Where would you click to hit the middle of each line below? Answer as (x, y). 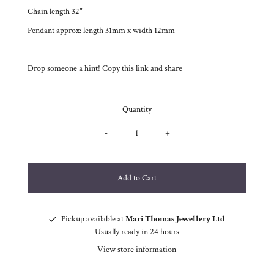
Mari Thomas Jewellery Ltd (175, 219)
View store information (137, 249)
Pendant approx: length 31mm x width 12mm (102, 31)
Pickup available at (93, 219)
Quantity (137, 110)
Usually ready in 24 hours (137, 231)
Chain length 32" (55, 12)
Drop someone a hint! (64, 69)
